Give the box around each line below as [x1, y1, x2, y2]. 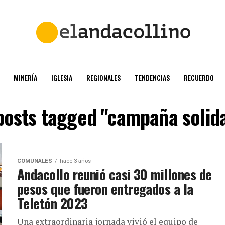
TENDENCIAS [135, 72, 170, 83]
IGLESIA [51, 72, 72, 83]
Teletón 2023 [17, 193, 88, 213]
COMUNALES [17, 158, 52, 164]
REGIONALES [86, 72, 121, 83]
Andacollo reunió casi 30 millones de [17, 164, 212, 184]
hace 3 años [60, 158, 91, 164]
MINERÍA [14, 72, 37, 83]
